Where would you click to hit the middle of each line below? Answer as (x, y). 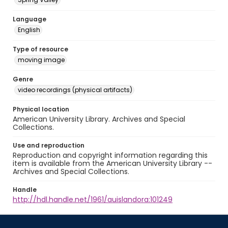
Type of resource (40, 49)
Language (30, 19)
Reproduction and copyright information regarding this (110, 155)
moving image (41, 60)
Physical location (41, 109)
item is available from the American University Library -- (112, 163)
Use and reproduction (49, 145)
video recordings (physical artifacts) (75, 90)
